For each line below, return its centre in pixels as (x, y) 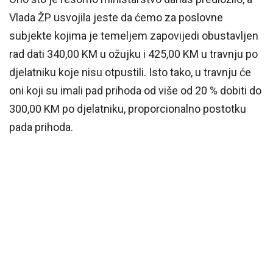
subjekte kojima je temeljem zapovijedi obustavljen (134, 36)
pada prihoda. (41, 127)
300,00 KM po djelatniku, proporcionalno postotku (128, 109)
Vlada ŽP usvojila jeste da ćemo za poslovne (116, 18)
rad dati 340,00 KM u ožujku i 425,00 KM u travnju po (133, 54)
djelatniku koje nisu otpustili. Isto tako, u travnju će (130, 73)
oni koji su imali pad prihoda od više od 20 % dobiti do (135, 91)
